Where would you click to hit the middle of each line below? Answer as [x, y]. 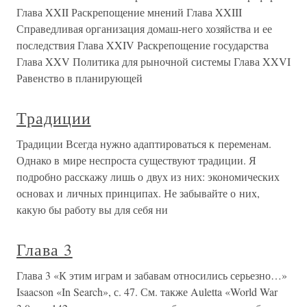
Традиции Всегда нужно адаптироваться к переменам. [144, 144]
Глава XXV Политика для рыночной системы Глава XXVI [153, 61]
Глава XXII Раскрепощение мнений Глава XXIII [129, 12]
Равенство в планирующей [79, 78]
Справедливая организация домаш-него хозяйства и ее [144, 28]
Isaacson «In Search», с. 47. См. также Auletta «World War [147, 292]
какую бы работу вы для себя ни [92, 209]
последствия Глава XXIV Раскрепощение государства [143, 45]
